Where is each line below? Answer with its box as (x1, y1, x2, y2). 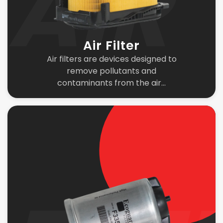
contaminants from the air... (57, 77, 166, 89)
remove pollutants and (67, 65, 156, 77)
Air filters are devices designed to (46, 53, 177, 65)
